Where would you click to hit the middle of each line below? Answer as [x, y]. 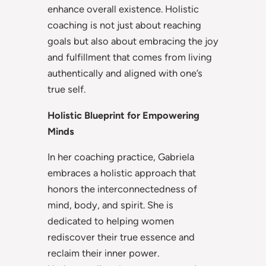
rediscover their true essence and [121, 237]
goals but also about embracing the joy [133, 41]
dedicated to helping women [111, 221]
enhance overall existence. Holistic [123, 9]
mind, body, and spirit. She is [110, 205]
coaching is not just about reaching [124, 25]
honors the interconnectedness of [122, 189]
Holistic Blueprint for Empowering [123, 115]
